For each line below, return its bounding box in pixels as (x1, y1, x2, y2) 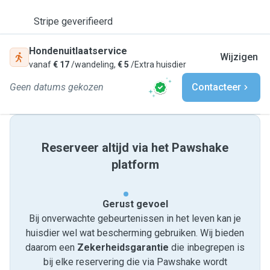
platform (111, 157, 159, 172)
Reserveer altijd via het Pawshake (42, 140, 228, 155)
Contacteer (192, 81, 241, 93)
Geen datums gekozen (10, 81, 104, 93)
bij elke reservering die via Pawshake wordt (43, 256, 227, 268)
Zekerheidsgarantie (77, 242, 169, 253)
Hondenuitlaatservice (29, 45, 127, 57)
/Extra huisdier (129, 60, 186, 69)
